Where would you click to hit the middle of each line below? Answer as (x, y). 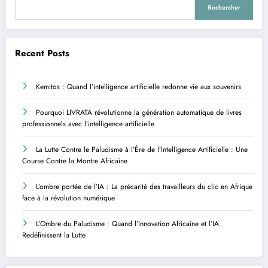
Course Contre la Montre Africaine (75, 161)
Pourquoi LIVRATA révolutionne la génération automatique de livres (139, 112)
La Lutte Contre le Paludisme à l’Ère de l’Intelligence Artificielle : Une (142, 149)
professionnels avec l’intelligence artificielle (88, 124)
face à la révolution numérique (68, 198)
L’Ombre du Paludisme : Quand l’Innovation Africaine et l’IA (127, 223)
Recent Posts (42, 54)
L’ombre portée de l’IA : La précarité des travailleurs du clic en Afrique (144, 186)
